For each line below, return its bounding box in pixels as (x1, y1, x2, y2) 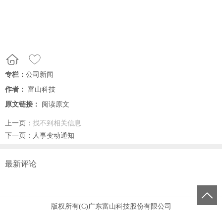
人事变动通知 (33, 132, 74, 139)
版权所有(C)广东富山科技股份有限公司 (51, 203, 171, 210)
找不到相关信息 (33, 119, 81, 127)
